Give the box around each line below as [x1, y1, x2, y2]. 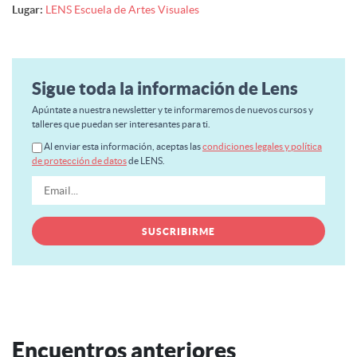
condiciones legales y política [202, 141, 322, 151]
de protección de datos [32, 155, 127, 166]
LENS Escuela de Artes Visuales [45, 3, 199, 16]
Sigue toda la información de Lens [32, 78, 298, 98]
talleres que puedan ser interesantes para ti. [32, 119, 210, 129]
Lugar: [12, 3, 43, 16]
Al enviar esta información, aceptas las [44, 141, 202, 151]
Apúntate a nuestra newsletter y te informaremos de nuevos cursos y [32, 104, 313, 115]
